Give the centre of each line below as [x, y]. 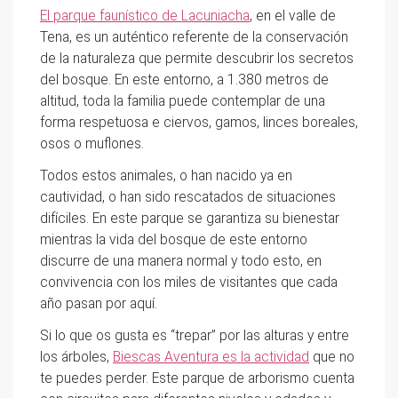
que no [332, 357]
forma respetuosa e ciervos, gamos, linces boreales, [199, 122]
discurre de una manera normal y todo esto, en [181, 261]
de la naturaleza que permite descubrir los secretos [197, 58]
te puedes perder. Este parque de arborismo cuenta [197, 378]
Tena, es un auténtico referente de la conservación [194, 37]
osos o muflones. [92, 143]
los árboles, [76, 357]
